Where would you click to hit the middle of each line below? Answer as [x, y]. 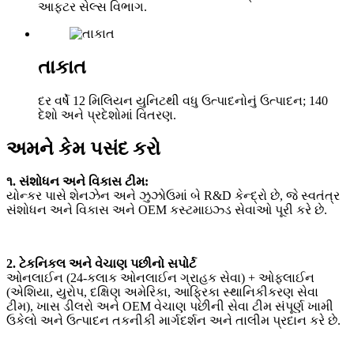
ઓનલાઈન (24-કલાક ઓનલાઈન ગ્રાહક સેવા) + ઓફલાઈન [160, 278]
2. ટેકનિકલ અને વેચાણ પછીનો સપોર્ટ [101, 264]
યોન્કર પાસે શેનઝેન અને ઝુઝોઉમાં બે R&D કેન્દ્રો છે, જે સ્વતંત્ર [173, 196]
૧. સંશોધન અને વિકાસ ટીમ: [77, 182]
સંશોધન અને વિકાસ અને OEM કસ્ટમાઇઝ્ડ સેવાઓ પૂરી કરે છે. [167, 210]
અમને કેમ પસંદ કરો [83, 148]
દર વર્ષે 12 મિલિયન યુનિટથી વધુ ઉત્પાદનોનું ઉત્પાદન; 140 [183, 100]
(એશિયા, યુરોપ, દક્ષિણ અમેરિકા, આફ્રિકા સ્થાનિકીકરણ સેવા [162, 292]
